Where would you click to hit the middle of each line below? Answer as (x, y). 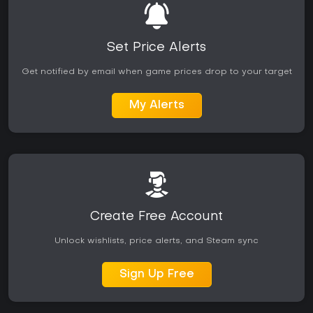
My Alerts (156, 106)
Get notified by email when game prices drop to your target (156, 72)
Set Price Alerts (156, 48)
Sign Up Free (156, 275)
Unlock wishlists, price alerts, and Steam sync (156, 241)
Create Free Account (156, 217)
